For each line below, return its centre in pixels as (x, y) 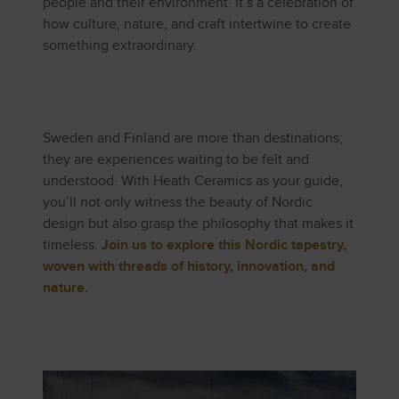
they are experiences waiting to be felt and (176, 160)
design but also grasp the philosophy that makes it (198, 224)
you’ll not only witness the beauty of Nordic (178, 203)
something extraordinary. (120, 46)
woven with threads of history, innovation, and (189, 267)
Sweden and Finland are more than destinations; (193, 139)
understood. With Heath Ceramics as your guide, (193, 182)
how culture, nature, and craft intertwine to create (197, 25)
